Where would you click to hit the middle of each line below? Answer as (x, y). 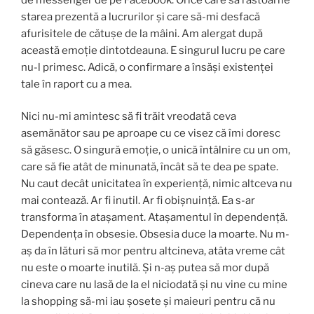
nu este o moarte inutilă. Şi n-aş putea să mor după (145, 268)
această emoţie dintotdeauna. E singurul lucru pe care (153, 50)
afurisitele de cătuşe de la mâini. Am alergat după (142, 33)
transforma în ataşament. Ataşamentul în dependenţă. (154, 218)
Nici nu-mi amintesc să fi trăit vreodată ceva (129, 117)
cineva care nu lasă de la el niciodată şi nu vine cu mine (154, 285)
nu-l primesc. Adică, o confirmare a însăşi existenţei (147, 67)
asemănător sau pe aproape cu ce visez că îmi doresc (151, 134)
